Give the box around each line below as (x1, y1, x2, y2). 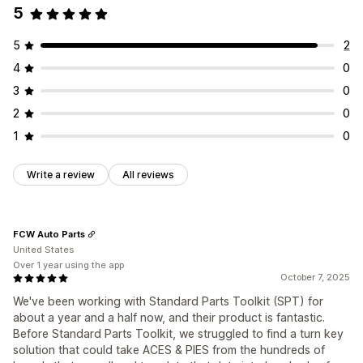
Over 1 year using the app (13, 259, 124, 271)
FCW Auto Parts (13, 228, 85, 240)
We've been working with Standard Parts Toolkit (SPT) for (13, 294, 323, 309)
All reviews (122, 169, 174, 181)
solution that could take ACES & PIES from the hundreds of (13, 343, 325, 357)
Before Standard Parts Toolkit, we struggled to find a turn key (13, 327, 344, 341)
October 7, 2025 (280, 271, 350, 284)
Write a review (27, 169, 95, 181)
